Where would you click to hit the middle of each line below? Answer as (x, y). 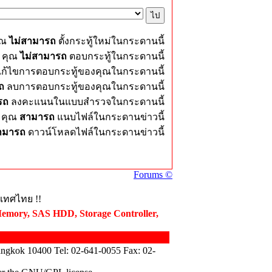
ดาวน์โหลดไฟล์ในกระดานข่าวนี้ (96, 132)
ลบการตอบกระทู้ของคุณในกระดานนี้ (84, 87)
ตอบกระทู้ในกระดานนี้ (116, 56)
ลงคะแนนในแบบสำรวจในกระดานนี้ (87, 102)
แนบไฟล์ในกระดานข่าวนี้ (111, 117)
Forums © (153, 175)
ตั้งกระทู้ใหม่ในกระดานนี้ (110, 41)
